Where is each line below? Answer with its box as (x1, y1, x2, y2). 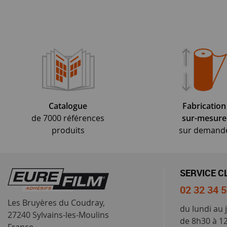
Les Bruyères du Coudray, (8, 197, 105, 208)
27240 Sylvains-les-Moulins (8, 209, 109, 220)
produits (51, 124, 85, 136)
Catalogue (49, 100, 88, 111)
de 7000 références (31, 112, 105, 124)
